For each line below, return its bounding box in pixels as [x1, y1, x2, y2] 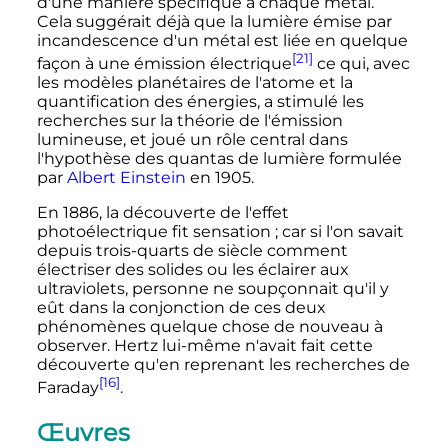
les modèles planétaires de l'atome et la [36, 73, 353, 93]
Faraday [36, 378, 99, 398]
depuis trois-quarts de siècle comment [36, 241, 348, 261]
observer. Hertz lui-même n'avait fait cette [36, 336, 373, 356]
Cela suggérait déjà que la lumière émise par [36, 11, 392, 31]
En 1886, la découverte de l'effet [36, 203, 289, 223]
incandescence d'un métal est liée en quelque [36, 30, 408, 50]
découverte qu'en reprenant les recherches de [36, 355, 410, 375]
